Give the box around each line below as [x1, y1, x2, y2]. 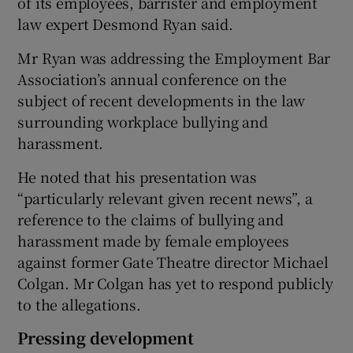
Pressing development [17, 325, 195, 349]
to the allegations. [17, 293, 141, 314]
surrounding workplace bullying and [17, 110, 268, 132]
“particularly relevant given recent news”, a [17, 187, 313, 208]
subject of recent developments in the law [17, 89, 306, 110]
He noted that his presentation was [17, 165, 257, 187]
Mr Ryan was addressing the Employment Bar [17, 46, 331, 68]
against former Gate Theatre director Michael [17, 251, 329, 272]
